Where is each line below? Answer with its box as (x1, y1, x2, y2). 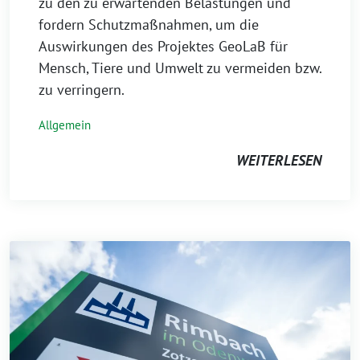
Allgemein (39, 117, 91, 133)
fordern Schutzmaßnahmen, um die (39, 15, 259, 35)
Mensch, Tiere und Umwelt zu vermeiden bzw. (39, 59, 321, 78)
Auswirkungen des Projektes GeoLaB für (39, 37, 288, 56)
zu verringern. (39, 80, 125, 100)
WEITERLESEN (236, 151, 321, 170)
